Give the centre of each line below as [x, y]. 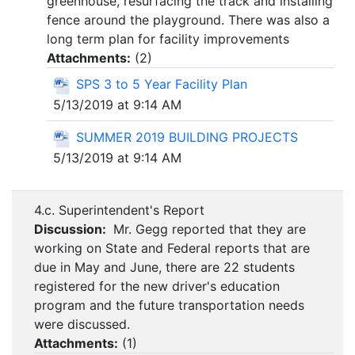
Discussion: [72, 229]
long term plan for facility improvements [168, 39]
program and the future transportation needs [169, 305]
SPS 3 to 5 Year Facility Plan [162, 84]
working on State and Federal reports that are [172, 248]
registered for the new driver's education [157, 286]
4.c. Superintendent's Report [119, 210]
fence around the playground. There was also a [188, 20]
